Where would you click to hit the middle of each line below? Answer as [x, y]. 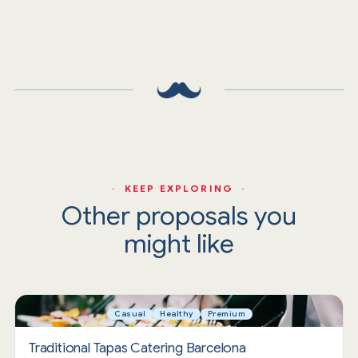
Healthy [177, 314]
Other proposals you [179, 216]
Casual [130, 314]
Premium [226, 314]
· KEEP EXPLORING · [179, 189]
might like [179, 244]
